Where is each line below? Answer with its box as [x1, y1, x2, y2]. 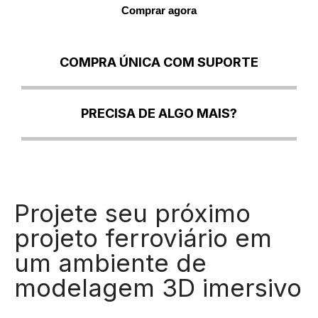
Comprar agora [121, 4, 197, 16]
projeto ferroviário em [14, 222, 272, 253]
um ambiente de [14, 247, 207, 278]
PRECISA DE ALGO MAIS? [81, 105, 237, 121]
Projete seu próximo [14, 197, 251, 228]
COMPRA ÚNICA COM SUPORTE [60, 54, 258, 70]
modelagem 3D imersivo [14, 272, 302, 302]
